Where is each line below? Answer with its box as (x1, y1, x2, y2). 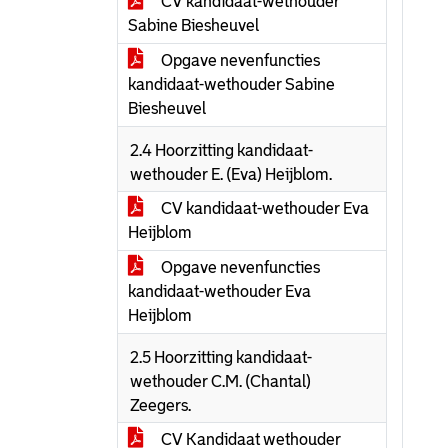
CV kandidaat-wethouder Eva (158, 200, 369, 217)
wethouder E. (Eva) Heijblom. (130, 166, 332, 183)
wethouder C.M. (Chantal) (130, 373, 311, 390)
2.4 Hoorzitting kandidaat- (130, 142, 313, 159)
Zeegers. (130, 397, 191, 414)
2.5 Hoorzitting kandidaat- (130, 349, 312, 366)
